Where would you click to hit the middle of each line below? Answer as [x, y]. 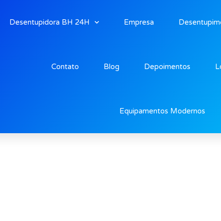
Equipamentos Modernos [162, 111]
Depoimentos [167, 67]
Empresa [139, 22]
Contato [65, 67]
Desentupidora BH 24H [49, 22]
